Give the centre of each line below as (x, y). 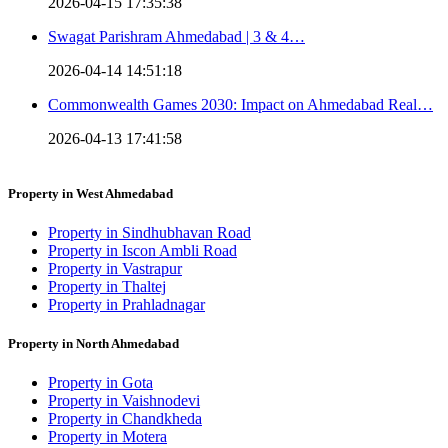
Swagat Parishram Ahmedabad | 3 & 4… (176, 36)
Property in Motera (107, 437)
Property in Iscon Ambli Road (142, 251)
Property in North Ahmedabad (93, 344)
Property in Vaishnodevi (124, 401)
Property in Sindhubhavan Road (149, 233)
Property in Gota (100, 383)
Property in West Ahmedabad (90, 193)
